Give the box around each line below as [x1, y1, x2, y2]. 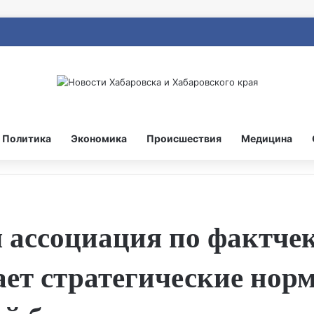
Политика [2, 132, 51, 144]
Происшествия [146, 132, 221, 144]
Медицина [241, 132, 292, 144]
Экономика [71, 132, 127, 144]
